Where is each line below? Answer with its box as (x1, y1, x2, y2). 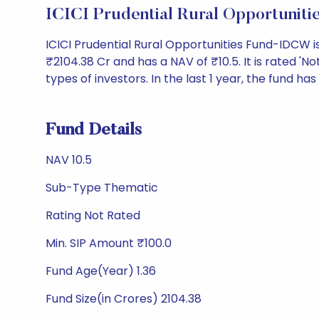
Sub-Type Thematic (46, 179, 158, 196)
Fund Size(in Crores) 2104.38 (46, 291, 202, 307)
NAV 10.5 (46, 152, 92, 168)
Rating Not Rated (46, 207, 140, 224)
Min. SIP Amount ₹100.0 (46, 235, 172, 251)
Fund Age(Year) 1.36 (46, 263, 156, 279)
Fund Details (46, 122, 142, 139)
